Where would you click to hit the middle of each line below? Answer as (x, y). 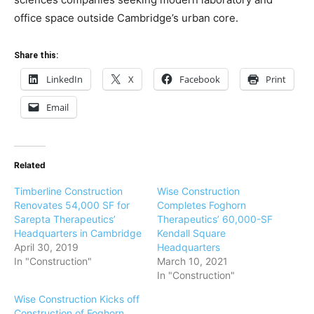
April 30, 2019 (46, 247)
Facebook (200, 79)
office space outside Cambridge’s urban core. (126, 18)
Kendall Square (191, 233)
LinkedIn (64, 79)
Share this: (36, 55)
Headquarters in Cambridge (78, 233)
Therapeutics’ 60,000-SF (215, 219)
